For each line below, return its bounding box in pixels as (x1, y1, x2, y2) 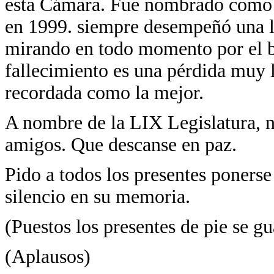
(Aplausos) (5, 246, 91, 267)
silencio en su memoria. (5, 186, 190, 207)
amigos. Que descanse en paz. (5, 134, 237, 155)
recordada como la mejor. (5, 82, 204, 103)
